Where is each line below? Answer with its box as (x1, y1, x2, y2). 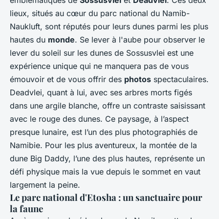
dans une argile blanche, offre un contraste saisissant (10, 100, 205, 110)
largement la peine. (10, 179, 80, 190)
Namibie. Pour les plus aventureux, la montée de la (10, 140, 197, 150)
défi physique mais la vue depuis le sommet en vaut (10, 166, 200, 176)
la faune (10, 202, 43, 215)
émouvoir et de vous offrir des (10, 74, 124, 84)
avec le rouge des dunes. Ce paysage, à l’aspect (10, 113, 189, 124)
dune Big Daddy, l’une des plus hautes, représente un (10, 153, 205, 163)
